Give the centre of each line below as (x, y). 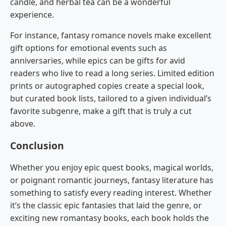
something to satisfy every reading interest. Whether (111, 193)
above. (23, 124)
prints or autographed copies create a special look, (107, 86)
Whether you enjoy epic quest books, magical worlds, (112, 168)
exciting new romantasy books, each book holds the (109, 218)
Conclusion (38, 146)
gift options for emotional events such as (89, 48)
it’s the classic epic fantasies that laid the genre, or (106, 206)
